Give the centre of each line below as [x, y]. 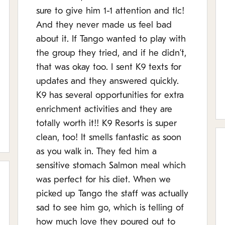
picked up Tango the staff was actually [113, 194]
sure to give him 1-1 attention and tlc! [110, 11]
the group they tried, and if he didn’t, [111, 53]
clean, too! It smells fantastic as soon [109, 138]
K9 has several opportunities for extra [110, 96]
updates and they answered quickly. [108, 82]
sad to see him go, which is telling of [110, 208]
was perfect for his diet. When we [104, 180]
